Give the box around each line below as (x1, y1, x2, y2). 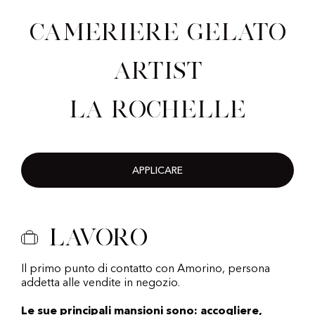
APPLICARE (132, 166, 183, 176)
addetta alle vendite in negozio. (21, 278, 180, 290)
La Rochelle (69, 96, 246, 122)
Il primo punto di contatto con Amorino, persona (21, 264, 270, 276)
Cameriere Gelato (29, 19, 286, 45)
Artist (112, 58, 202, 84)
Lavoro (49, 224, 148, 250)
